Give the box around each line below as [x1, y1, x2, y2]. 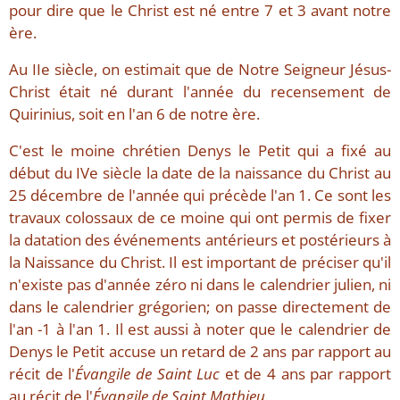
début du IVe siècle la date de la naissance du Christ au [9, 162, 391, 184]
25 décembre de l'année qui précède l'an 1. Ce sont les [9, 185, 391, 206]
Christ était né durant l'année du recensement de [9, 81, 391, 103]
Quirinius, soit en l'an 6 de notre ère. [9, 104, 260, 125]
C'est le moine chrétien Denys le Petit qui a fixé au [9, 140, 391, 162]
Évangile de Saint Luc [75, 363, 221, 385]
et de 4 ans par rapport [220, 363, 392, 385]
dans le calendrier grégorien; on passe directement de [9, 296, 391, 318]
